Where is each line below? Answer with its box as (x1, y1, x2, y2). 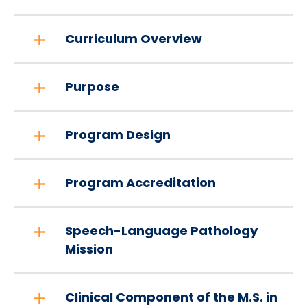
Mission (65, 241, 113, 258)
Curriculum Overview (65, 30, 202, 47)
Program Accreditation (65, 174, 216, 191)
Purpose (65, 78, 119, 95)
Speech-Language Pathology (65, 222, 258, 239)
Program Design (65, 126, 171, 143)
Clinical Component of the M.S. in (65, 288, 278, 306)
